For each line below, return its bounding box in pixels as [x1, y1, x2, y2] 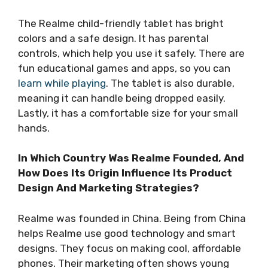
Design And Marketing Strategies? [18, 182, 199, 194]
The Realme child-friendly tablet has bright [18, 17, 224, 29]
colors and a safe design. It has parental [18, 32, 209, 44]
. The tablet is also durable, [106, 77, 234, 89]
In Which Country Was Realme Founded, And [18, 152, 244, 165]
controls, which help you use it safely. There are [18, 47, 245, 59]
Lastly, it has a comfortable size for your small [18, 106, 238, 119]
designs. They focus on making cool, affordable [18, 242, 241, 254]
